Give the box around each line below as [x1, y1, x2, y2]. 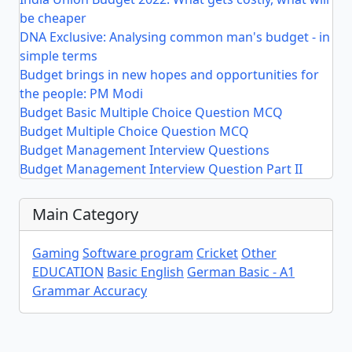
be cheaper [20, 9, 86, 27]
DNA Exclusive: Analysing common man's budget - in [20, 28, 330, 46]
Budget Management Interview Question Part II [20, 160, 302, 178]
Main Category [32, 203, 138, 225]
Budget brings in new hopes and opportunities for [20, 66, 319, 83]
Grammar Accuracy [32, 282, 147, 299]
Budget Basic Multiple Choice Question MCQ [20, 104, 283, 121]
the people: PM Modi [20, 85, 143, 102]
